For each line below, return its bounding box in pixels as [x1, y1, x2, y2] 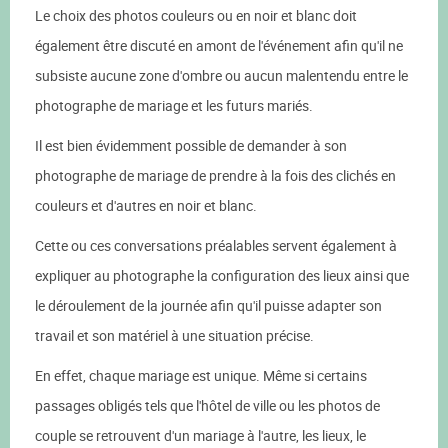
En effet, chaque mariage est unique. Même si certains [35, 366, 367, 385]
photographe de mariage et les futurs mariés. [35, 96, 313, 115]
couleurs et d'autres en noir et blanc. [35, 196, 257, 215]
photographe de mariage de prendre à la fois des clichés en [35, 166, 396, 185]
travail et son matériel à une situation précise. [35, 326, 314, 345]
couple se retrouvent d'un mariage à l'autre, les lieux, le [35, 426, 366, 445]
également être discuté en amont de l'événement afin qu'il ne [35, 36, 403, 55]
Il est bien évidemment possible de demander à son [35, 136, 347, 155]
